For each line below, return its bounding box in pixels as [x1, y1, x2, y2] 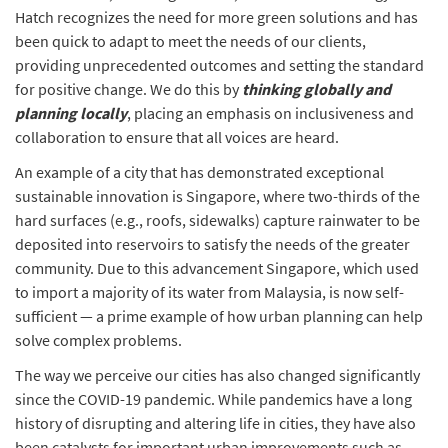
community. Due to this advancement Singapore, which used [15, 258, 419, 278]
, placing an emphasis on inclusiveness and [127, 103, 414, 123]
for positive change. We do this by [15, 79, 242, 99]
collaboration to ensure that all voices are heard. [15, 127, 345, 147]
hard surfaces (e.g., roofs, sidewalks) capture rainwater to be [15, 210, 420, 230]
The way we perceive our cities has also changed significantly [15, 365, 420, 385]
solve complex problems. [15, 330, 188, 350]
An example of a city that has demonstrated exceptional [15, 162, 384, 182]
